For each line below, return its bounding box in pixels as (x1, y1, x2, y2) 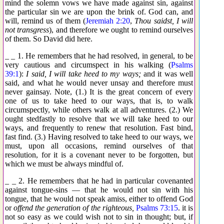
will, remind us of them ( (5, 16, 85, 25)
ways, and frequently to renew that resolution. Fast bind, (5, 123, 193, 132)
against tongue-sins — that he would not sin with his (5, 185, 193, 194)
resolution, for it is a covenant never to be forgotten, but (5, 150, 193, 159)
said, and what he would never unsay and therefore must (5, 78, 193, 87)
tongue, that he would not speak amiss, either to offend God (5, 194, 193, 203)
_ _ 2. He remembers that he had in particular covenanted (5, 176, 193, 185)
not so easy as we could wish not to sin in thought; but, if (5, 212, 193, 221)
